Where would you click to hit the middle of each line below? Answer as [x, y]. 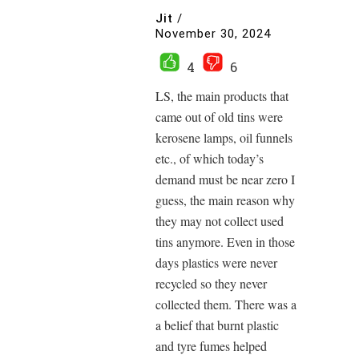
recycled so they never [211, 283]
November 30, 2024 [213, 34]
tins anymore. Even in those [225, 242]
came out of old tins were [219, 117]
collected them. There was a [226, 304]
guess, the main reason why [225, 200]
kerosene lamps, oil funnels [224, 137]
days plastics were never [216, 262]
